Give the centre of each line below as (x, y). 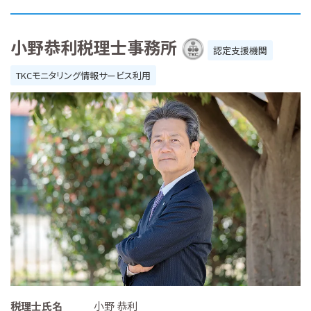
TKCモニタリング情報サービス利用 (83, 76)
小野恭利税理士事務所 (94, 47)
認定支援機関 (240, 51)
